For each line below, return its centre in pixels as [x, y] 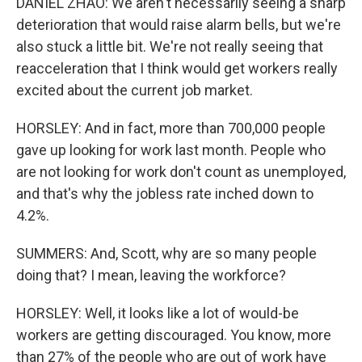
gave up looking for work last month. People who [171, 150]
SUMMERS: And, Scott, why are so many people [166, 253]
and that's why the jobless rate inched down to [165, 194]
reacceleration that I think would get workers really [177, 68]
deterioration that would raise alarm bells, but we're [179, 25]
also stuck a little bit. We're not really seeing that [170, 46]
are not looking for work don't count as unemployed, [181, 172]
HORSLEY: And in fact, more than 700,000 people [171, 128]
